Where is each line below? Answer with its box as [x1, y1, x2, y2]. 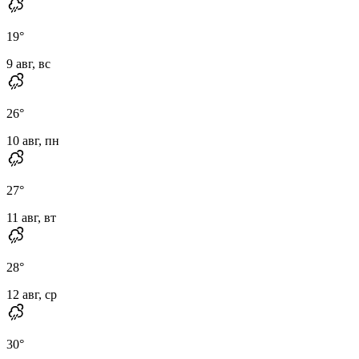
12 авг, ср [6, 287, 57, 301]
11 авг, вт [6, 210, 56, 224]
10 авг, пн [6, 133, 59, 147]
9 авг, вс [6, 56, 50, 71]
